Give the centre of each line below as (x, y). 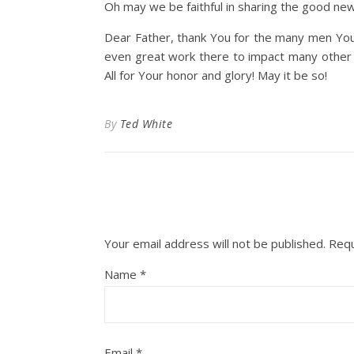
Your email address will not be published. (215, 243)
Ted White (146, 124)
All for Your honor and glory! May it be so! (216, 75)
